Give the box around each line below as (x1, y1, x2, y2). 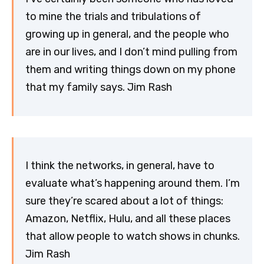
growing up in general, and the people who (25, 28, 229, 41)
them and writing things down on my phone (25, 63, 236, 77)
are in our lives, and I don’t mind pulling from (25, 45, 237, 59)
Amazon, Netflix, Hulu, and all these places (25, 212, 230, 226)
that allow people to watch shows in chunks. (25, 230, 240, 243)
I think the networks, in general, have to (25, 159, 214, 173)
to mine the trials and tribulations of (25, 10, 201, 24)
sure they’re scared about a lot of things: (25, 194, 223, 208)
